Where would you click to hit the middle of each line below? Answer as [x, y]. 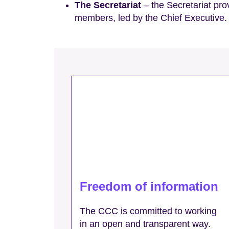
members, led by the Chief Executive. [151, 18]
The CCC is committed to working [148, 211]
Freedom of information [149, 186]
